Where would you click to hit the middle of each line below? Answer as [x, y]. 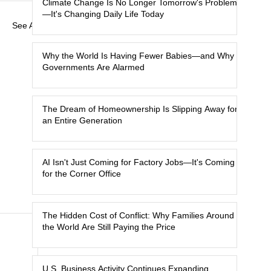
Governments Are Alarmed [93, 67]
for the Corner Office [82, 174]
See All [25, 26]
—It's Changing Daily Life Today [103, 14]
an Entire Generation [82, 120]
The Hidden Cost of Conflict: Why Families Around [138, 215]
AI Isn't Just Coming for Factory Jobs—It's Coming [139, 162]
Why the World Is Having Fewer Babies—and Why [138, 56]
